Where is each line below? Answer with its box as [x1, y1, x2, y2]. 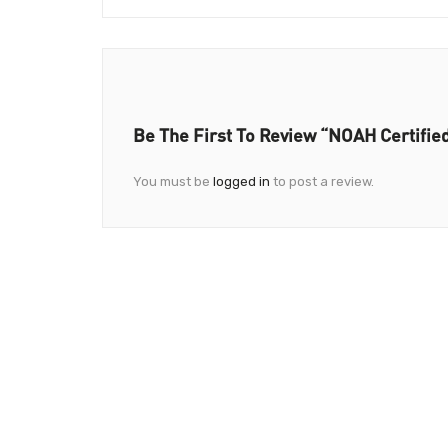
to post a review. [270, 174, 374, 190]
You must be [133, 174, 213, 190]
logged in [213, 174, 270, 190]
